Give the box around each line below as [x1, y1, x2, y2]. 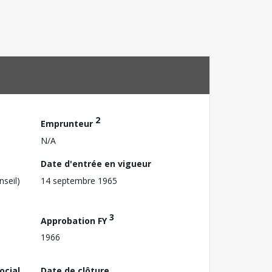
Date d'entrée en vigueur [41, 157, 151, 169]
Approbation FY [41, 214, 109, 226]
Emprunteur [41, 117, 95, 129]
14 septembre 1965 [41, 174, 117, 186]
